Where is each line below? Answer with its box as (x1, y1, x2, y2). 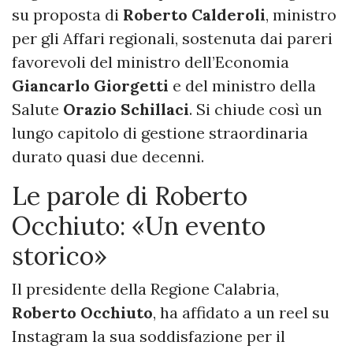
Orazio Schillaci (63, 99, 189, 120)
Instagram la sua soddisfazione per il (12, 326, 285, 347)
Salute (12, 99, 63, 120)
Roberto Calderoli (123, 5, 266, 25)
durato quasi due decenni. (12, 147, 204, 167)
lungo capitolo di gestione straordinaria (12, 123, 308, 143)
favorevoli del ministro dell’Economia (12, 52, 289, 72)
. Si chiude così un (189, 99, 322, 120)
